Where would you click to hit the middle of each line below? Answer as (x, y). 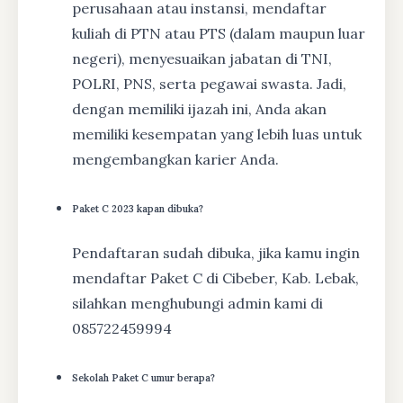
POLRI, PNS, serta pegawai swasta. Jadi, (209, 83)
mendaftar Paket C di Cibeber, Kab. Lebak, (215, 278)
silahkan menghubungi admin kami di (197, 303)
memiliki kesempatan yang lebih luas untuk (217, 134)
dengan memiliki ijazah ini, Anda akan (199, 108)
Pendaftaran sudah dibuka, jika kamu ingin (216, 252)
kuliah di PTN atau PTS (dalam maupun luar (219, 33)
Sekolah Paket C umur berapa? (143, 377)
